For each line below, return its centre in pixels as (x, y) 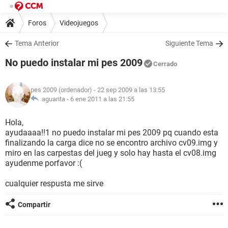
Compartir (34, 205)
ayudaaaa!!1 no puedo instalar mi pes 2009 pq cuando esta (112, 133)
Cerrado (165, 64)
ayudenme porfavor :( (44, 163)
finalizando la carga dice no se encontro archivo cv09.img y (111, 143)
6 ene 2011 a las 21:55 (102, 99)
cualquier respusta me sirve (54, 183)
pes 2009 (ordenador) (61, 90)
